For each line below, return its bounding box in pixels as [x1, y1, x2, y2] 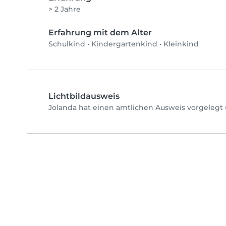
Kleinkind [163, 39, 199, 49]
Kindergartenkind [91, 39, 157, 49]
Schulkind [48, 39, 85, 49]
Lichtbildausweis [48, 91, 120, 101]
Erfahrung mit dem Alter [48, 28, 152, 38]
